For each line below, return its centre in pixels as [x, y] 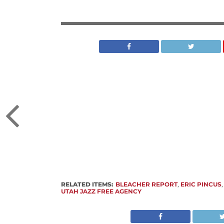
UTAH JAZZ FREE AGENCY [101, 191]
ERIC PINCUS [201, 184]
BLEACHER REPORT [147, 184]
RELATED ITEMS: [87, 184]
